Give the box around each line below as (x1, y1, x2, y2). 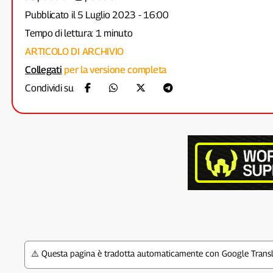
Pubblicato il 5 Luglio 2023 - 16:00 (25, 9, 169, 21)
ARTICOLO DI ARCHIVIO (25, 46, 124, 57)
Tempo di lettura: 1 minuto (25, 27, 133, 39)
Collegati (25, 64, 62, 76)
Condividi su (25, 82, 76, 94)
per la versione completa (62, 64, 166, 76)
